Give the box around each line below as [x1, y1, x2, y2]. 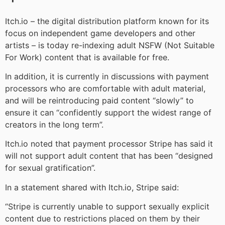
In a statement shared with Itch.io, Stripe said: [5, 182, 179, 192]
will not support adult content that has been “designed [5, 151, 213, 161]
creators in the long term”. [5, 120, 103, 130]
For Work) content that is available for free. [5, 52, 169, 62]
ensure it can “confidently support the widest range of [5, 107, 211, 118]
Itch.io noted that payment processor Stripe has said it [5, 139, 213, 149]
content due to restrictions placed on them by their [5, 213, 200, 224]
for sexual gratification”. [5, 163, 95, 173]
